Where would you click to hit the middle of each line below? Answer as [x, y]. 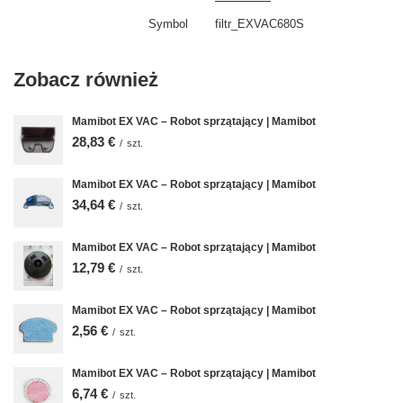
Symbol [168, 23]
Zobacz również [86, 79]
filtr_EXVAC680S [260, 23]
